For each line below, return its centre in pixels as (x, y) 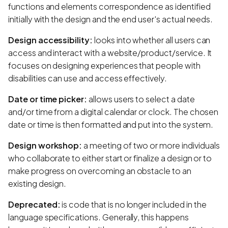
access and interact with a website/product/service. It (110, 52)
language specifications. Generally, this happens (98, 217)
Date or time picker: (48, 99)
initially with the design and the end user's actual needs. (111, 19)
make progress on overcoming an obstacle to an (100, 170)
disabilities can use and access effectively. (88, 78)
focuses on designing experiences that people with (104, 65)
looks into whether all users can (152, 40)
